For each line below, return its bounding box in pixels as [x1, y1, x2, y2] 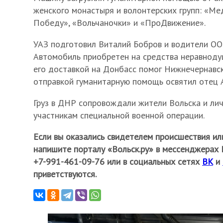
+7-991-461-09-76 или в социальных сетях [33, 156, 202, 168]
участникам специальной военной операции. [33, 110, 205, 121]
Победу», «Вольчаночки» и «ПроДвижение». [33, 17, 206, 29]
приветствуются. [33, 168, 97, 180]
